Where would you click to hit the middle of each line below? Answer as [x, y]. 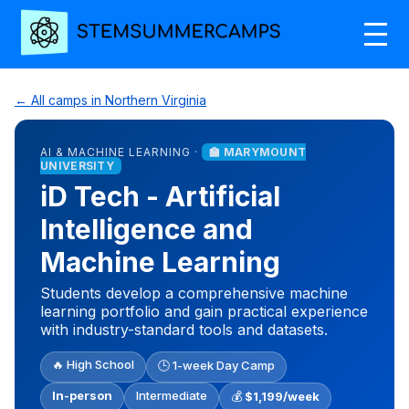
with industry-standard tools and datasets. [184, 329]
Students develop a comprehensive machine [194, 293]
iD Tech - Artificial [160, 196]
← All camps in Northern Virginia [110, 100]
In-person [82, 395]
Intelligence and [147, 229]
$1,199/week [282, 396]
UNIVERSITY [77, 165]
